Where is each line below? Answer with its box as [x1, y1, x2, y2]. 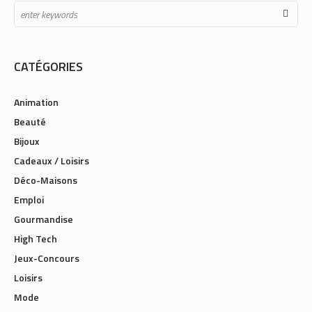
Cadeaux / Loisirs [14, 153, 89, 168]
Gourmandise [14, 212, 73, 226]
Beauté [14, 114, 46, 129]
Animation [14, 95, 58, 109]
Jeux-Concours [14, 251, 79, 265]
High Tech [14, 231, 57, 246]
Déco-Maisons [14, 173, 77, 187]
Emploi [14, 192, 44, 207]
